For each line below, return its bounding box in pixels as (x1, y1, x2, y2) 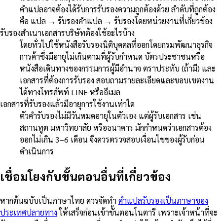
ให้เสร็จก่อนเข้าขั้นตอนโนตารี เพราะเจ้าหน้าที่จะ (57, 207, 218, 218)
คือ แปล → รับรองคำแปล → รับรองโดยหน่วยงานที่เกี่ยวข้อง (20, 16, 213, 27)
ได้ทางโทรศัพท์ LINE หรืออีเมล (20, 87, 120, 98)
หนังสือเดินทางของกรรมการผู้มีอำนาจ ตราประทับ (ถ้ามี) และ (20, 63, 216, 74)
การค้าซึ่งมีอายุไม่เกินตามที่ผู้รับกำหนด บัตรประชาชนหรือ (20, 51, 205, 62)
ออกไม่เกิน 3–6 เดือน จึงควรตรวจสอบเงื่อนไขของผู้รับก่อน (20, 134, 205, 145)
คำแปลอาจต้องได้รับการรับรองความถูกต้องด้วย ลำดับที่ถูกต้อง (20, 4, 216, 15)
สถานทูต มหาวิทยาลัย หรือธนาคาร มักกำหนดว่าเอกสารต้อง (20, 122, 212, 133)
